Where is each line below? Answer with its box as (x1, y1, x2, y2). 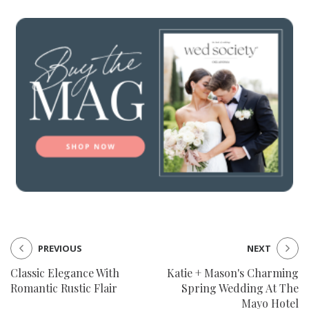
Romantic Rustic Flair (10, 280, 117, 295)
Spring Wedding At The (181, 280, 299, 295)
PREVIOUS (38, 241, 82, 255)
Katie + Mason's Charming (167, 265, 299, 280)
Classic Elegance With (10, 265, 119, 280)
